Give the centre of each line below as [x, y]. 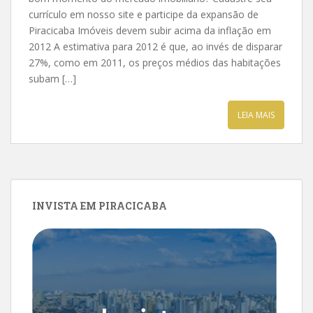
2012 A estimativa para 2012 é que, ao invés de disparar [155, 46]
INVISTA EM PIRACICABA [100, 206]
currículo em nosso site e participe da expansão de [144, 14]
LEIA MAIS [256, 115]
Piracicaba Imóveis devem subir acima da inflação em [150, 30]
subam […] [52, 79]
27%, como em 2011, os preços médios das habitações [155, 63]
